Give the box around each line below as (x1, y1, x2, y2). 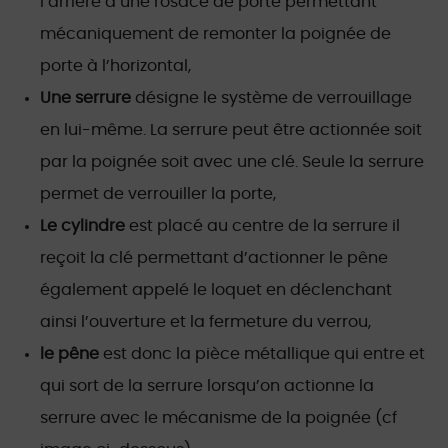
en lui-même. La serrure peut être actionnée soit (40, 122, 422, 138)
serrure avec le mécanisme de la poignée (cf (40, 410, 397, 426)
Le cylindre (40, 218, 129, 234)
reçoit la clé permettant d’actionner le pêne (40, 250, 388, 266)
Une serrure (40, 90, 135, 106)
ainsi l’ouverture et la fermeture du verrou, (40, 314, 371, 330)
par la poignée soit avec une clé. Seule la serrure (40, 154, 424, 170)
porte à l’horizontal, (40, 58, 191, 74)
